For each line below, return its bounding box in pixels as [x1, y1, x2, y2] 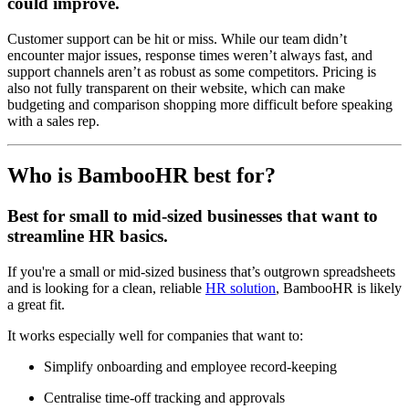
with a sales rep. [7, 112, 100, 129]
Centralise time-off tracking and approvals [44, 390, 285, 406]
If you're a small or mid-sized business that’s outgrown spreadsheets [7, 264, 395, 280]
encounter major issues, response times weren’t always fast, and [7, 47, 372, 63]
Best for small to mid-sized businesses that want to [7, 206, 378, 226]
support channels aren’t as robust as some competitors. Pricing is [7, 63, 376, 79]
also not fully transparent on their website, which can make [7, 79, 345, 96]
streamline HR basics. [7, 226, 168, 246]
